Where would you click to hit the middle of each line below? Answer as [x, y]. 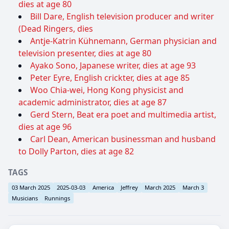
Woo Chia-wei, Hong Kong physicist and [107, 90]
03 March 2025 [31, 187]
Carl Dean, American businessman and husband [123, 139]
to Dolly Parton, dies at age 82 [76, 152]
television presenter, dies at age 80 [85, 53]
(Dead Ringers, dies [56, 29]
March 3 [193, 187]
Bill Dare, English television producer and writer [122, 17]
